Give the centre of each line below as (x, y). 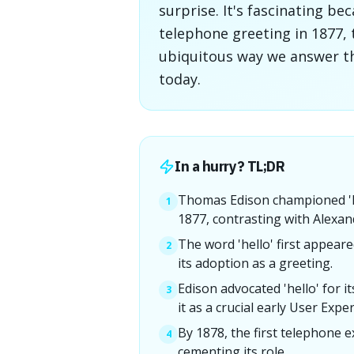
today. (180, 79)
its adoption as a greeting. (255, 263)
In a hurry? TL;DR (230, 166)
